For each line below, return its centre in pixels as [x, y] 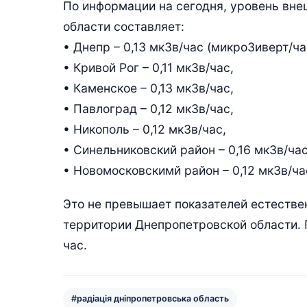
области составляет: [124, 26]
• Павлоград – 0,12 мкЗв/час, [148, 108]
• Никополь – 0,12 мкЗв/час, [145, 129]
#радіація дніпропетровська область [150, 298]
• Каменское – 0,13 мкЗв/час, [148, 88]
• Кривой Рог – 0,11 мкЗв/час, [148, 67]
